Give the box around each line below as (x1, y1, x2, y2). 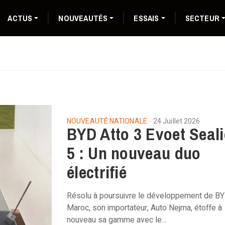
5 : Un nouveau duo (67, 142, 201, 165)
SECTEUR (185, 13, 220, 24)
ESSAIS (134, 13, 159, 24)
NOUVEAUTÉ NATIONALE (67, 116, 147, 127)
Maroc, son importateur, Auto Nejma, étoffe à (67, 202, 222, 214)
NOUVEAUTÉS (58, 13, 108, 24)
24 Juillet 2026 (153, 116, 200, 127)
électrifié (67, 161, 127, 184)
